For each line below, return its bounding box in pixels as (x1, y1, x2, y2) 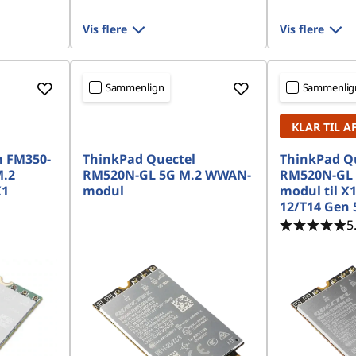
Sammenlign (105, 80, 164, 95)
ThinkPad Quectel (82, 150, 195, 168)
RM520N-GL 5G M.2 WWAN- (82, 166, 251, 184)
